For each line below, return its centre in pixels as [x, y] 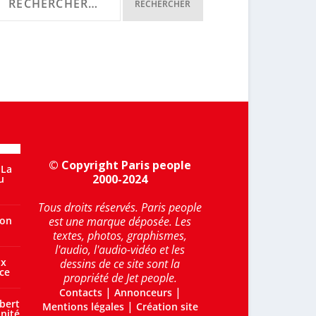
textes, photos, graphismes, [120, 236]
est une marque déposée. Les [120, 221]
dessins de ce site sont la [120, 264]
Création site [167, 306]
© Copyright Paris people [120, 165]
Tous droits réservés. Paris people [120, 207]
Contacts [80, 292]
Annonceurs [143, 292]
